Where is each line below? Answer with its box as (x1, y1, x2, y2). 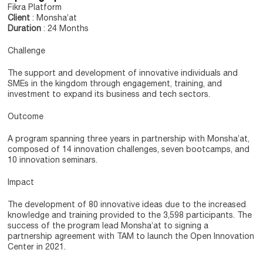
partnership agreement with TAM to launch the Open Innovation (8, 231, 255, 241)
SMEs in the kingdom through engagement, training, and (8, 79, 222, 88)
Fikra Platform (8, 2, 62, 12)
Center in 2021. (8, 242, 66, 251)
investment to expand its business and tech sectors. (8, 89, 211, 99)
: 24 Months (43, 23, 89, 33)
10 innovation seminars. (8, 155, 98, 164)
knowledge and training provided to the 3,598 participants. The (8, 210, 252, 220)
